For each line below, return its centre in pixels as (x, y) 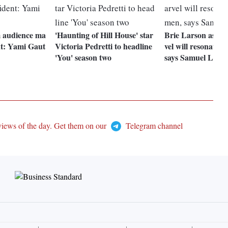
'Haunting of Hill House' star (104, 35)
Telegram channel (153, 126)
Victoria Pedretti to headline (104, 46)
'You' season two (83, 58)
